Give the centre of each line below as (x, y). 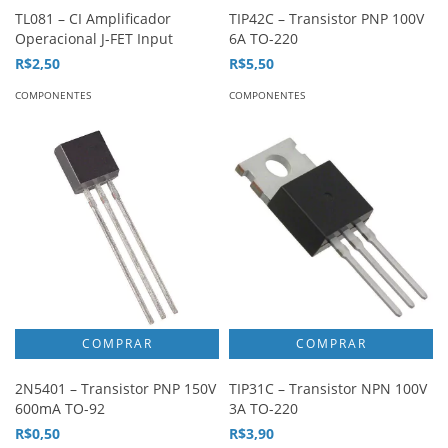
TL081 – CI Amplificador (93, 18)
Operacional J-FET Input (94, 38)
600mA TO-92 (60, 408)
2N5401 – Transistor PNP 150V (115, 388)
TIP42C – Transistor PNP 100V (326, 18)
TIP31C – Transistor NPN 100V (328, 388)
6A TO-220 (263, 38)
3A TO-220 (263, 408)
